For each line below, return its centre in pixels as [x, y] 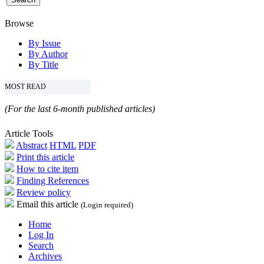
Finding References [53, 180]
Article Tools [29, 133]
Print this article [45, 157]
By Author [48, 54]
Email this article [47, 204]
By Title [43, 64]
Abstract [32, 145]
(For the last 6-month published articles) [80, 108]
